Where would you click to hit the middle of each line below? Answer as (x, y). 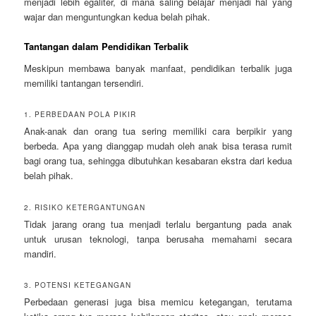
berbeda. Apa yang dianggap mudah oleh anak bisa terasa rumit (158, 146)
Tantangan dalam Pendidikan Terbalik (107, 46)
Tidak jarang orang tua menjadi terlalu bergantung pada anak (158, 224)
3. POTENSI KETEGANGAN (78, 285)
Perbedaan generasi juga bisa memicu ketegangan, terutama (158, 301)
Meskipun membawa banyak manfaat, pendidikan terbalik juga (158, 68)
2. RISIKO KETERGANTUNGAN (85, 207)
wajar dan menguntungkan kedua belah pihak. (117, 16)
